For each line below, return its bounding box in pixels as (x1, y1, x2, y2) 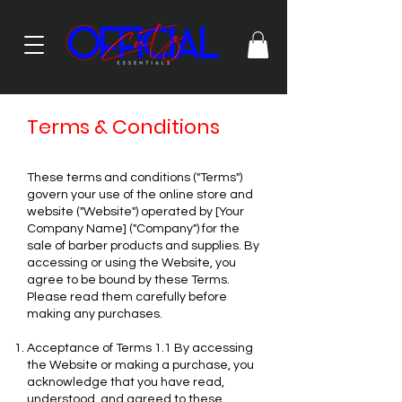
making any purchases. (27, 307, 162, 320)
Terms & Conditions (27, 112, 220, 141)
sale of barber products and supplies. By (27, 239, 259, 252)
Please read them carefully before (27, 290, 227, 303)
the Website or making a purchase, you (27, 358, 254, 371)
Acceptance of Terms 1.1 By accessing (27, 341, 253, 354)
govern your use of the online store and (27, 188, 253, 201)
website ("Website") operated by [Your (27, 205, 244, 218)
